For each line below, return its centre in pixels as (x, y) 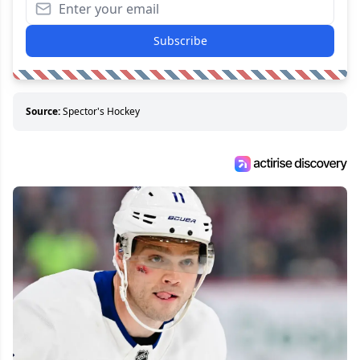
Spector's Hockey (101, 112)
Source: (43, 112)
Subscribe (180, 41)
